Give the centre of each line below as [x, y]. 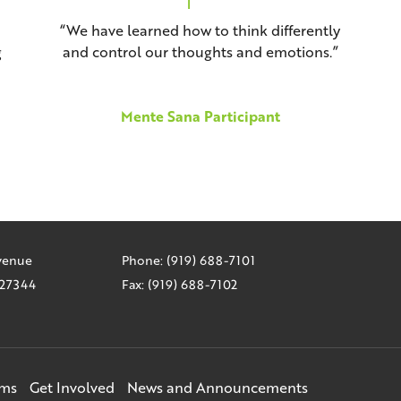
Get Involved [73, 388]
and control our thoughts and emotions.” [200, 52]
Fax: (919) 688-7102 [180, 285]
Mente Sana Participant [200, 116]
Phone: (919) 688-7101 [189, 260]
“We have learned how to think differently [200, 30]
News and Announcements [218, 388]
